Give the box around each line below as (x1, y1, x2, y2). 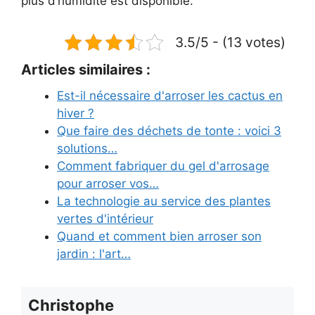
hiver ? (57, 105, 94, 120)
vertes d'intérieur (57, 211, 153, 226)
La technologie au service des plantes (57, 193, 271, 208)
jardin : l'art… (57, 246, 131, 261)
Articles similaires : (21, 60, 150, 78)
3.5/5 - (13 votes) (175, 33, 285, 51)
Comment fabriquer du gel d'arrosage (57, 158, 269, 173)
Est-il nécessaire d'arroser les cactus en (57, 88, 283, 103)
